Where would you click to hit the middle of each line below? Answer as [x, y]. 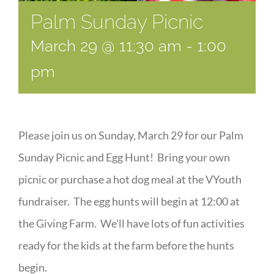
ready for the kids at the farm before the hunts [126, 246]
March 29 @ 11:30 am [106, 46]
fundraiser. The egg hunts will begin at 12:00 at [129, 202]
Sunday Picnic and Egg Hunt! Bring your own [124, 157]
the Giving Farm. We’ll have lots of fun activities [131, 224]
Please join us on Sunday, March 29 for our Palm [131, 135]
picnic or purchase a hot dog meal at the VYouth [130, 180]
